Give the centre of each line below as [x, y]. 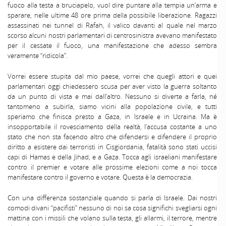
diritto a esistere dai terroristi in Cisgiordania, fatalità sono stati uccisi [112, 147]
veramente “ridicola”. [38, 55]
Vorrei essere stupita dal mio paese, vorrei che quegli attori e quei [112, 76]
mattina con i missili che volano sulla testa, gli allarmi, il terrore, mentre [112, 218]
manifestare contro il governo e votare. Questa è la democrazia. [100, 177]
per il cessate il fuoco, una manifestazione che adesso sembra [112, 45]
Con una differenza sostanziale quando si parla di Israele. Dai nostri [112, 198]
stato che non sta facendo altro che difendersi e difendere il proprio [112, 137]
